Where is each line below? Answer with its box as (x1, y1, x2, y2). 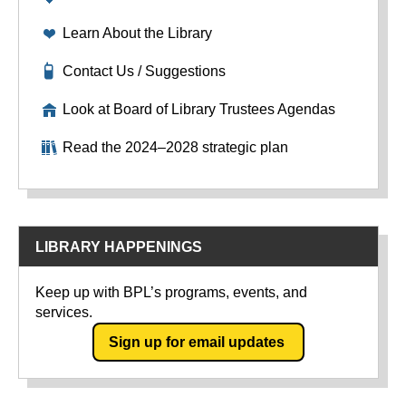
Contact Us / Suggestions (63, 63, 226, 79)
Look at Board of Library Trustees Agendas (63, 101, 335, 117)
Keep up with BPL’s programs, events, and (35, 285, 307, 300)
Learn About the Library (63, 25, 212, 41)
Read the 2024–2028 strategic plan (63, 140, 288, 155)
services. (35, 304, 92, 320)
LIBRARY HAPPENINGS (35, 239, 202, 255)
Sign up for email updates (109, 333, 288, 350)
